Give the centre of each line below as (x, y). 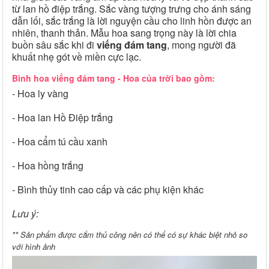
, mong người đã (201, 44)
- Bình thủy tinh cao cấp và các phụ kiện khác (108, 189)
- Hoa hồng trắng (48, 165)
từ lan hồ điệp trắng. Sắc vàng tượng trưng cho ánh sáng (131, 8)
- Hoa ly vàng (40, 93)
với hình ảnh (34, 246)
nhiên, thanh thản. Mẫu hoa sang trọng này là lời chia (124, 32)
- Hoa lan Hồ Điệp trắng (62, 117)
